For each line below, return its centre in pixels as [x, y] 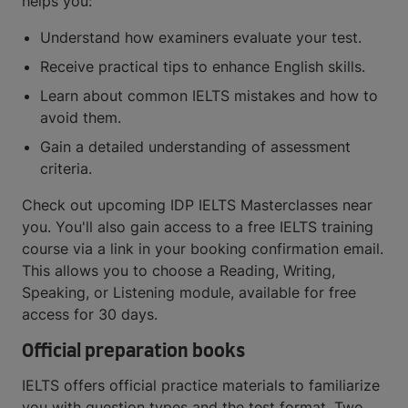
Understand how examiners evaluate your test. [201, 37]
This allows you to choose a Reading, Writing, [178, 270]
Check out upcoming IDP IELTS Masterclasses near [197, 205]
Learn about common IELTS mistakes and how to [209, 96]
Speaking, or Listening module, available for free [189, 292]
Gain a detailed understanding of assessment [195, 147]
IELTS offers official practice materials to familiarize [201, 385]
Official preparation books [133, 352]
